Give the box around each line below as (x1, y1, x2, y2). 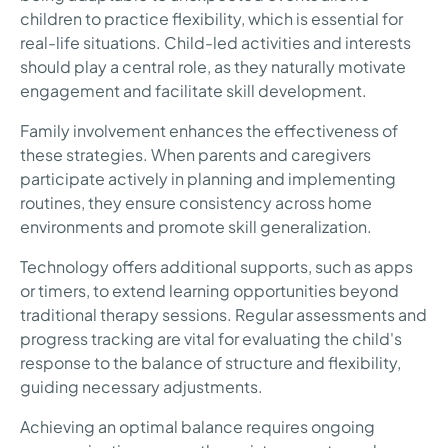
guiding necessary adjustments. (20, 376, 263, 398)
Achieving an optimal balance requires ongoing (20, 416, 375, 438)
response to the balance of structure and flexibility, (20, 352, 401, 374)
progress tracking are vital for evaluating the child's (20, 328, 402, 350)
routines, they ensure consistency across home (20, 192, 372, 214)
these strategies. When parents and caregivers (20, 144, 371, 166)
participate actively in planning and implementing (20, 168, 396, 190)
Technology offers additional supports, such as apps (20, 256, 413, 278)
